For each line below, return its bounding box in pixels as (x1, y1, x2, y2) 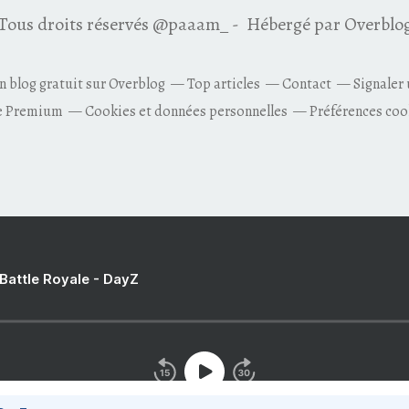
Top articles (187, 74, 260, 94)
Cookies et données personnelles (84, 101, 288, 121)
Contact (282, 74, 331, 94)
